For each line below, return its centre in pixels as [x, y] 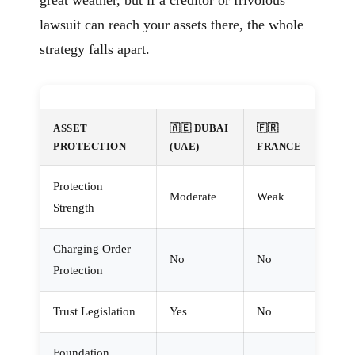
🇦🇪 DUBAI [199, 128]
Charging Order [92, 249]
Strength [74, 208]
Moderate [193, 197]
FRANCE [279, 147]
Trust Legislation [94, 312]
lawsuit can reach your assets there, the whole [172, 25]
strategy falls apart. [95, 50]
